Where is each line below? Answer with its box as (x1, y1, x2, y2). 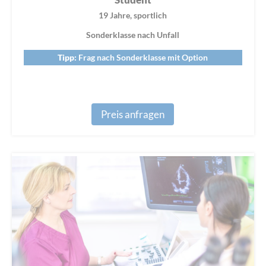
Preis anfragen (101, 107, 165, 121)
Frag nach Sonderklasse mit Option (77, 52, 208, 62)
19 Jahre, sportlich (99, 9, 167, 20)
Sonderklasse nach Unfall (86, 29, 180, 40)
